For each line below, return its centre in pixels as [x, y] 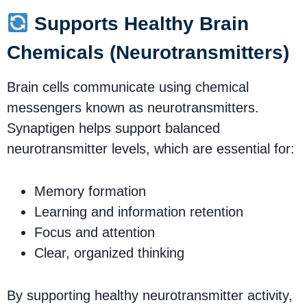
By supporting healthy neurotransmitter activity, [150, 295]
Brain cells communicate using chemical [128, 87]
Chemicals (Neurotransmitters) [148, 52]
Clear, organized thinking [109, 253]
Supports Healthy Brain [138, 23]
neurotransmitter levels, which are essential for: [151, 148]
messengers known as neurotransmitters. [133, 107]
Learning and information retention [139, 211]
